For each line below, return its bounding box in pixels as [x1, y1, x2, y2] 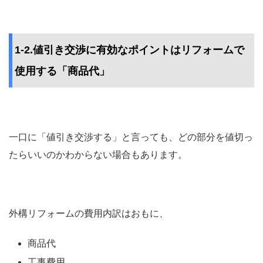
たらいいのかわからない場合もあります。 [9, 150, 187, 160]
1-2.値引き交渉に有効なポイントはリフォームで [15, 44, 244, 56]
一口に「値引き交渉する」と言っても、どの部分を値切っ [9, 132, 253, 143]
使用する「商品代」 [15, 65, 110, 77]
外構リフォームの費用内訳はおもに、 [9, 208, 168, 219]
